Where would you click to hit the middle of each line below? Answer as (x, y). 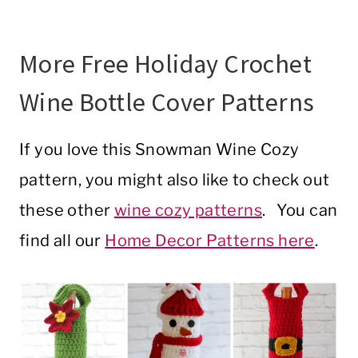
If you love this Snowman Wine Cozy (159, 149)
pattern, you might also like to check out (175, 179)
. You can (300, 210)
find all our (62, 240)
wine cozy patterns (188, 210)
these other (67, 210)
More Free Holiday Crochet (165, 64)
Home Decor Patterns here (210, 240)
